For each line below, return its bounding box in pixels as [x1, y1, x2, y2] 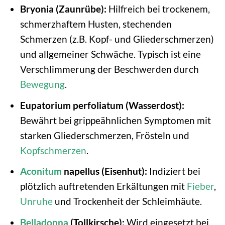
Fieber [186, 180, 214, 192]
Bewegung [20, 78, 65, 90]
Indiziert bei [147, 165, 200, 177]
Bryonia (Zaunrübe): [20, 3, 106, 15]
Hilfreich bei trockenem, [106, 3, 210, 15]
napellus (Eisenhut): [61, 165, 147, 177]
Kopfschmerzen [20, 144, 86, 156]
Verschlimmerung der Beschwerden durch [20, 63, 199, 75]
